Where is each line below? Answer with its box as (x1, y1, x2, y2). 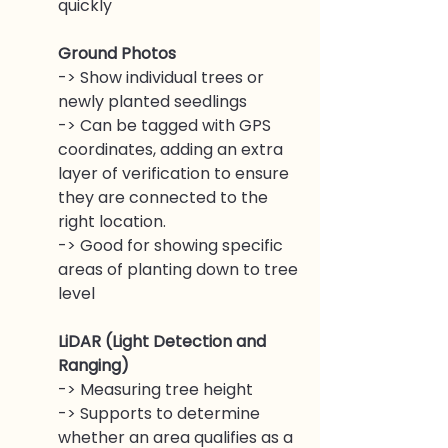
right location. (58, 209, 166, 233)
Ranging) (58, 353, 129, 377)
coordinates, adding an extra (58, 137, 287, 161)
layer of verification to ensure (58, 161, 293, 185)
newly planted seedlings (58, 89, 251, 113)
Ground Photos (58, 41, 176, 65)
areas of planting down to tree (58, 257, 302, 281)
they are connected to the (58, 185, 272, 209)
